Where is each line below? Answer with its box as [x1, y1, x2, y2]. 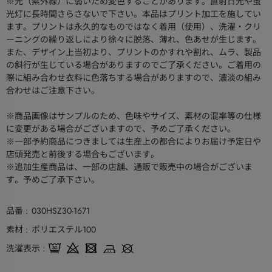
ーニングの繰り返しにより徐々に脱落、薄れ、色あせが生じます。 [6, 33, 261, 46]
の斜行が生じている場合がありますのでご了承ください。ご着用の [6, 59, 261, 72]
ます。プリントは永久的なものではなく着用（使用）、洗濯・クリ [6, 21, 261, 33]
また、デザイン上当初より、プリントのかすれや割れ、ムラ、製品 [6, 46, 261, 59]
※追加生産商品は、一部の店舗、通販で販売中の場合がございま [6, 161, 253, 174]
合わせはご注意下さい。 [6, 84, 100, 97]
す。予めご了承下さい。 [6, 174, 100, 186]
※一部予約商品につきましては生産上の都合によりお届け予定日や [6, 135, 261, 148]
